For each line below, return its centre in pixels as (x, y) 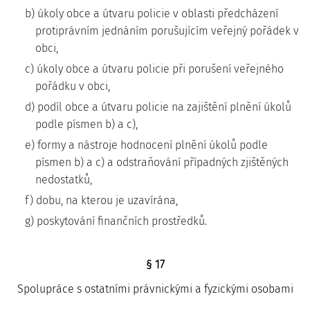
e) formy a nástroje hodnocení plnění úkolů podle (146, 145)
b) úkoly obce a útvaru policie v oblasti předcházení (152, 13)
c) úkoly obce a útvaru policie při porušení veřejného (154, 69)
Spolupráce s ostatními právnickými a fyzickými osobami (155, 289)
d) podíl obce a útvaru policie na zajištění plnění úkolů (158, 107)
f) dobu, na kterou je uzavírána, (101, 200)
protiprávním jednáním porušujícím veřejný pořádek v (167, 31)
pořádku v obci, (73, 86)
